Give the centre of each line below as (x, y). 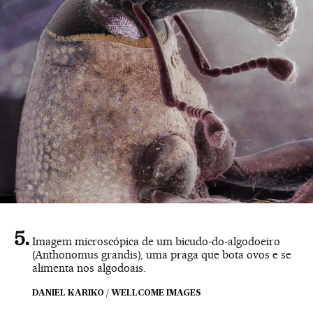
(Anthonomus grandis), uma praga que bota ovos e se (162, 255)
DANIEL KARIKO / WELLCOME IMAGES (117, 294)
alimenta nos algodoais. (89, 268)
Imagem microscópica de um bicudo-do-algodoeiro (156, 242)
